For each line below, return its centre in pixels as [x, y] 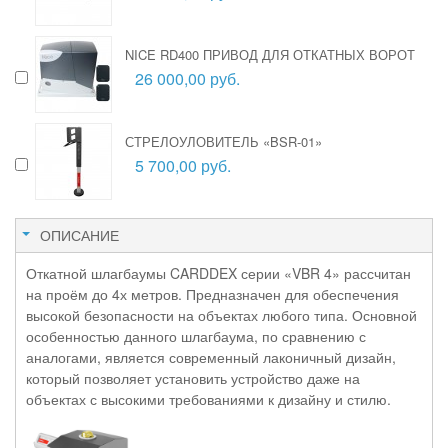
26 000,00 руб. [187, 78]
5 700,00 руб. [183, 165]
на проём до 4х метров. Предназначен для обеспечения [212, 293]
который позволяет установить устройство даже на [193, 377]
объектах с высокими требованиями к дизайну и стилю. [208, 398]
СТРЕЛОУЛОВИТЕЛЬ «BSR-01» [223, 141]
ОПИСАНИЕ [79, 234]
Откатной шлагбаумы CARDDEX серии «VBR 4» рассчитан [218, 272]
